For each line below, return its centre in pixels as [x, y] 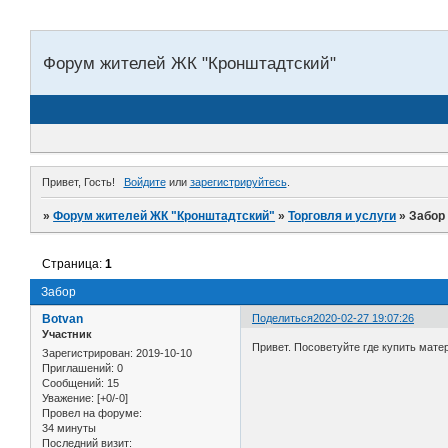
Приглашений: [78, 368]
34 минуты [69, 428]
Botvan [62, 318]
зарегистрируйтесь [238, 181]
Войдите [144, 181]
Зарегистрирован [86, 353]
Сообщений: [73, 383]
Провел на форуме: [92, 413]
